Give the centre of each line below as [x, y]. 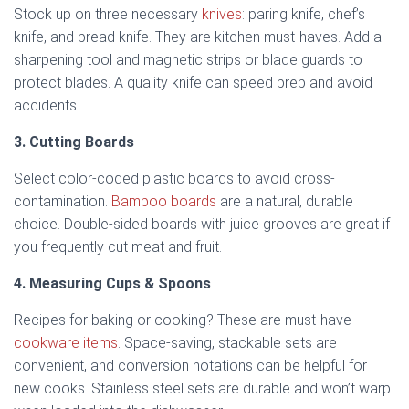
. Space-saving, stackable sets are [227, 342]
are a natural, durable [285, 201]
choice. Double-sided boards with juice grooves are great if [202, 224]
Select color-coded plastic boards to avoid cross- [174, 178]
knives [222, 14]
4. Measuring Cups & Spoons [112, 283]
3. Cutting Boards [74, 142]
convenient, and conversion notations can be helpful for [190, 365]
